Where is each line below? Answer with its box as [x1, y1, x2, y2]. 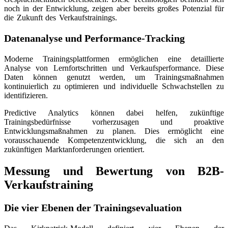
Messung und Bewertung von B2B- [4, 164, 224, 178]
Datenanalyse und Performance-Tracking [4, 33, 185, 44]
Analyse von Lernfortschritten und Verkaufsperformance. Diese [4, 64, 224, 73]
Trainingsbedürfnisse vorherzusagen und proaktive [4, 118, 224, 127]
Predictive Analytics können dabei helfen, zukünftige [4, 108, 224, 118]
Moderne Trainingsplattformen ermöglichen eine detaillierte [4, 54, 224, 64]
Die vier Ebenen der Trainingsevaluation [4, 202, 182, 214]
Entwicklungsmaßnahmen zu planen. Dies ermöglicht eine [4, 127, 224, 136]
